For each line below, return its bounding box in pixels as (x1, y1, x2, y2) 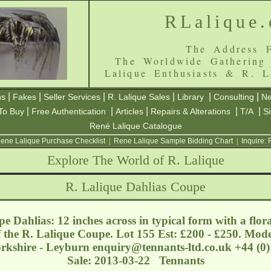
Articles (116, 106, 143, 116)
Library (177, 92, 204, 102)
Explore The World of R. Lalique (47, 152, 224, 168)
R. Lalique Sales (108, 92, 170, 102)
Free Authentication (31, 106, 106, 116)
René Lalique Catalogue (89, 121, 182, 131)
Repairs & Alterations (151, 106, 230, 116)
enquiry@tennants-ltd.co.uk (92, 240, 232, 253)
